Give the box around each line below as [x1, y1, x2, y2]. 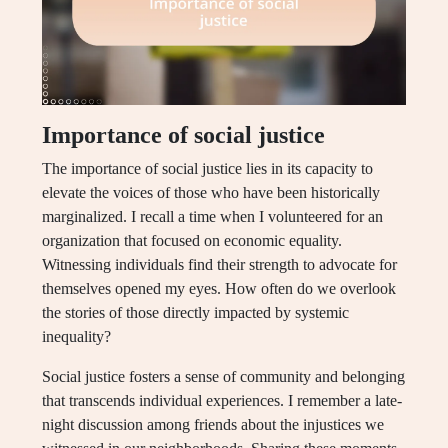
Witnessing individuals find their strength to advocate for [42, 256, 397, 274]
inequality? [42, 328, 111, 346]
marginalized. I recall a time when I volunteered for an [42, 208, 383, 226]
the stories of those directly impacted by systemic [42, 304, 349, 322]
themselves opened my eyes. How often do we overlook [42, 280, 396, 298]
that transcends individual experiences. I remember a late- [42, 392, 402, 410]
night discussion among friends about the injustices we [42, 416, 384, 434]
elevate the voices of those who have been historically [42, 184, 380, 202]
